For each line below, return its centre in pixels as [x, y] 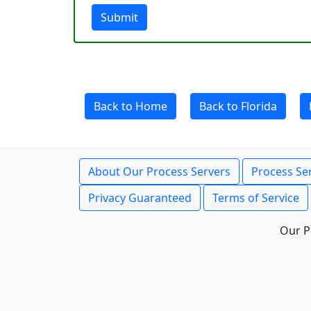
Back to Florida [238, 106]
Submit [119, 17]
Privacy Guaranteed [140, 198]
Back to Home [131, 106]
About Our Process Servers [159, 171]
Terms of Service [256, 198]
